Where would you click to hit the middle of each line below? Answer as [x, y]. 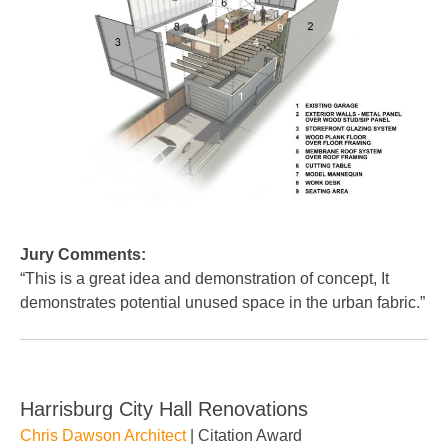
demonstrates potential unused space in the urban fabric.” [222, 302]
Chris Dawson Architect [103, 435]
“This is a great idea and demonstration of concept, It [204, 278]
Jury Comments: [83, 254]
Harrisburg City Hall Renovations [164, 409]
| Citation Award [244, 435]
